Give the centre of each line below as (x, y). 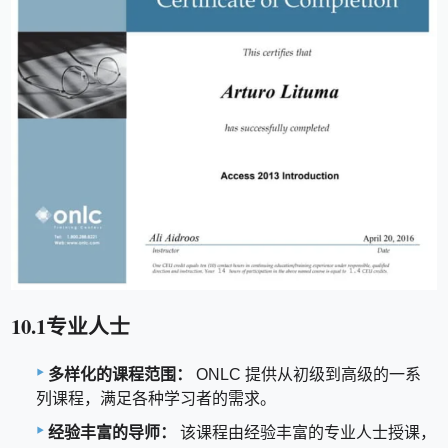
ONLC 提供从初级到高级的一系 (306, 375)
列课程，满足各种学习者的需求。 (156, 399)
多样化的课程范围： (120, 375)
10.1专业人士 (71, 326)
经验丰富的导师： (112, 433)
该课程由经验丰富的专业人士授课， (306, 433)
